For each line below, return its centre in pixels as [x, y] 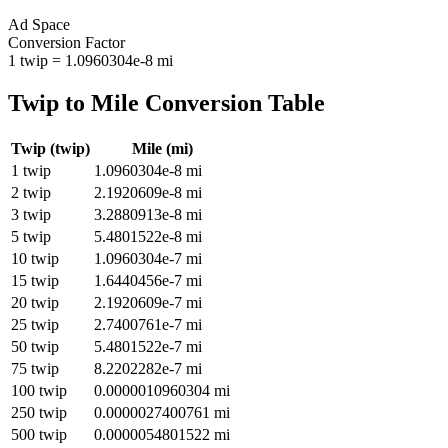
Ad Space [39, 24]
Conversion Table [232, 102]
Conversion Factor [66, 42]
